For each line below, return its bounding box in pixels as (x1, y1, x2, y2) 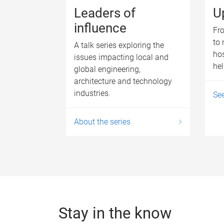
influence (74, 20, 126, 35)
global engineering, (74, 64, 140, 74)
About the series (74, 116, 130, 126)
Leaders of (74, 5, 135, 20)
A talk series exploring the (74, 40, 164, 50)
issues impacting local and (74, 52, 168, 62)
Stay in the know (58, 203, 171, 222)
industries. (74, 88, 110, 98)
